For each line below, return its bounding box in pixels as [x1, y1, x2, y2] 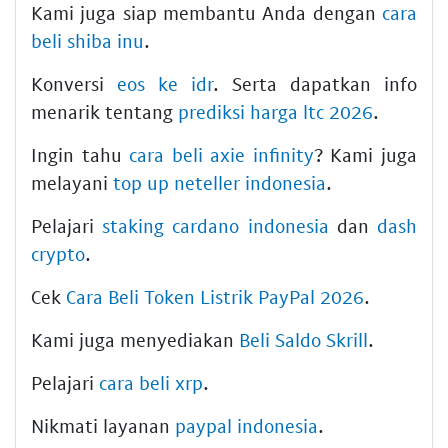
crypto [31, 241, 85, 265]
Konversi [31, 71, 117, 95]
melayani [31, 170, 113, 194]
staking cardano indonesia [102, 213, 329, 237]
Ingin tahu [31, 142, 130, 166]
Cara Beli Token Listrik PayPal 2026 [66, 284, 364, 308]
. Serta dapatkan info [213, 71, 417, 95]
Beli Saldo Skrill [239, 327, 368, 351]
